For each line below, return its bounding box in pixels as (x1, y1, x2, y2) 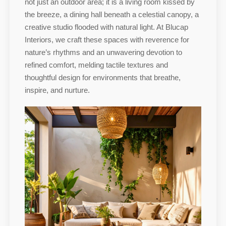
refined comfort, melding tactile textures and (24, 60, 168, 69)
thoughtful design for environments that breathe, (24, 73, 181, 82)
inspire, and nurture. (24, 85, 90, 94)
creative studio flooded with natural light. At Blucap (24, 22, 188, 31)
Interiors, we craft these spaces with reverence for (24, 35, 189, 44)
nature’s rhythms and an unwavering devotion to (24, 47, 182, 56)
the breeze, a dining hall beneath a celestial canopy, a (24, 10, 199, 19)
